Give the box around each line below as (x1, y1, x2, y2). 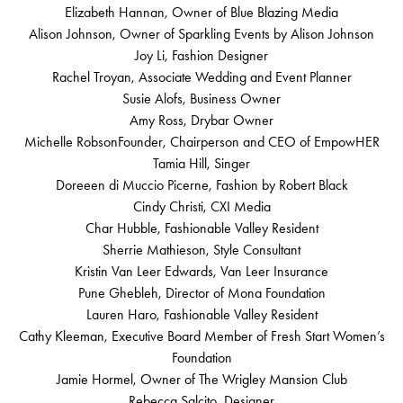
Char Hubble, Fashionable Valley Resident (85, 219, 318, 237)
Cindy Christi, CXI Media (132, 198, 271, 216)
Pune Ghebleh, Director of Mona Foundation (77, 284, 326, 302)
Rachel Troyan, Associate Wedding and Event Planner (51, 68, 352, 86)
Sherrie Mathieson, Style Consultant (103, 241, 300, 259)
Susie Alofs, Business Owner (122, 90, 281, 108)
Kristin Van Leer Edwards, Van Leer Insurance (75, 263, 328, 281)
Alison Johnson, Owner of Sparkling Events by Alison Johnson (29, 25, 374, 43)
